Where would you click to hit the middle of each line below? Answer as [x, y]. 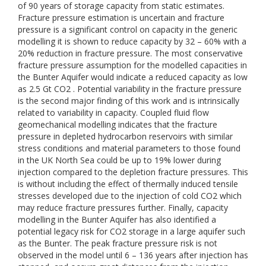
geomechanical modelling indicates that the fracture [118, 124]
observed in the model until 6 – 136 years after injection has [133, 255]
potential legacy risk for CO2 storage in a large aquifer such [132, 231]
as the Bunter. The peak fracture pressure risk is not [118, 243]
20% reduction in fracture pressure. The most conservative [130, 53]
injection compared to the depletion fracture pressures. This [133, 172]
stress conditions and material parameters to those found [129, 148]
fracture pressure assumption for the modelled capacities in [132, 65]
